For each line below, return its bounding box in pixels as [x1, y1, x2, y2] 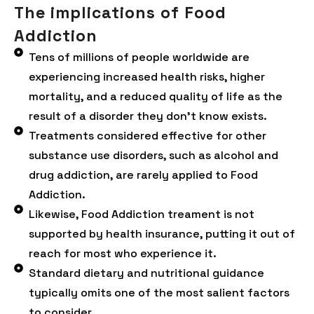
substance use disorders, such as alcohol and [29, 148, 279, 163]
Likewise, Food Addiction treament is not [29, 207, 255, 221]
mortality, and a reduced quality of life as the [29, 89, 283, 104]
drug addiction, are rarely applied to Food [29, 168, 259, 182]
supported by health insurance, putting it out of [29, 226, 296, 241]
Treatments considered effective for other [29, 128, 267, 143]
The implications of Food [14, 2, 226, 23]
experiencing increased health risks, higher [29, 69, 266, 84]
